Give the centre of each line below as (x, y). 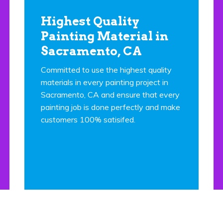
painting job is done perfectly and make (111, 107)
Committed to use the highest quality (106, 70)
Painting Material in (105, 36)
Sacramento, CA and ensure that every (110, 95)
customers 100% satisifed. (88, 119)
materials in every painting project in (105, 82)
